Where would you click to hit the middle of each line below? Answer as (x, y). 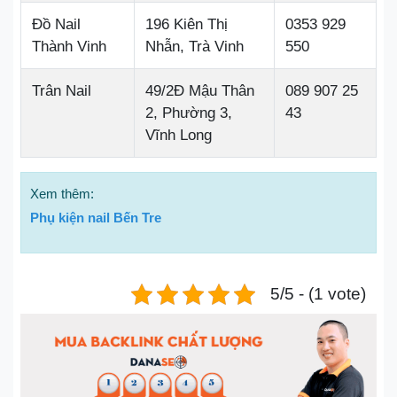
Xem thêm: (62, 194)
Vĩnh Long (179, 135)
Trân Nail (62, 91)
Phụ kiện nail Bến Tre (96, 218)
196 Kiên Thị (187, 24)
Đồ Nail (56, 24)
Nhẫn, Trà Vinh (195, 47)
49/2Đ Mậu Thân (200, 91)
